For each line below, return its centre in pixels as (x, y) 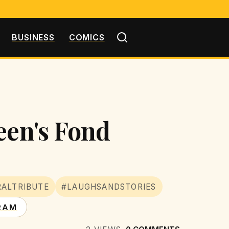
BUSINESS (33, 37)
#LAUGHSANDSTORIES (109, 187)
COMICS (87, 37)
